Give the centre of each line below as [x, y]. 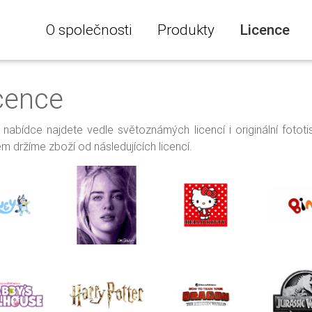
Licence [265, 30]
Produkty [186, 30]
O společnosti [88, 30]
